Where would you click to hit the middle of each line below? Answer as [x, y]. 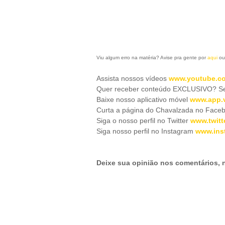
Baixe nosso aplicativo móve [141, 99]
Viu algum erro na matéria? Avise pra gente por [152, 58]
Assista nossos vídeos [133, 78]
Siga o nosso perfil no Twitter [143, 121]
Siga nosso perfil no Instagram [146, 131]
